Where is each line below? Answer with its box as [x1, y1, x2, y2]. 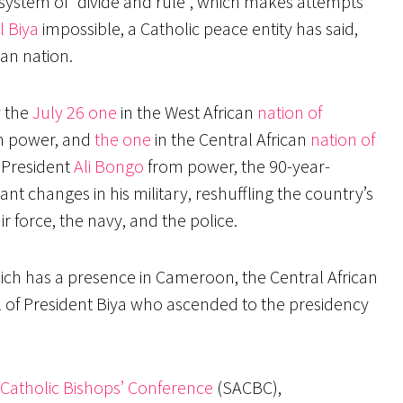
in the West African [117, 101, 257, 124]
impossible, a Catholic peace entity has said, [39, 17, 358, 40]
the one [94, 128, 151, 151]
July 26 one [32, 101, 117, 124]
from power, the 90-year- [144, 155, 330, 178]
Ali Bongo [74, 155, 144, 178]
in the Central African [151, 128, 310, 151]
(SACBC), [213, 376, 282, 399]
